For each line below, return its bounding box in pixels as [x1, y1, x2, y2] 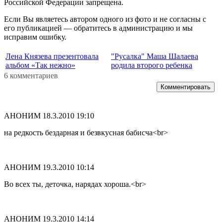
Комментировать [161, 83, 211, 91]
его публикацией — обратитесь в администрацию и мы [4, 24, 193, 33]
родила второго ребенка [111, 61, 192, 70]
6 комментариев [4, 71, 58, 80]
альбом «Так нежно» [5, 61, 75, 70]
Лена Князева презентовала [5, 52, 99, 61]
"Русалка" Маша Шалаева [111, 52, 198, 61]
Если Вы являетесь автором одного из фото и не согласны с [4, 15, 206, 24]
